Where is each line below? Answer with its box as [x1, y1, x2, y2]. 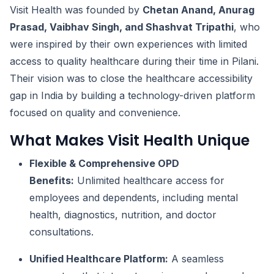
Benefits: [29, 174, 74, 187]
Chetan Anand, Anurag [143, 4, 254, 17]
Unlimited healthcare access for [74, 174, 224, 187]
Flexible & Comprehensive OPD [29, 157, 179, 170]
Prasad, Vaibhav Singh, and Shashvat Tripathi [10, 21, 234, 34]
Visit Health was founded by [10, 4, 143, 17]
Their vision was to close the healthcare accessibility [10, 72, 253, 85]
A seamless [168, 253, 224, 265]
